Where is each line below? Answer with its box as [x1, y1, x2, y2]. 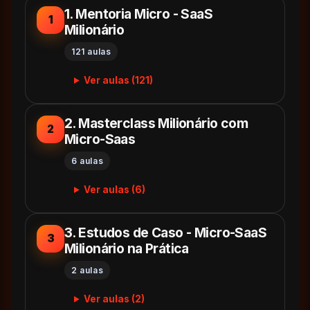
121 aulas [71, 46, 111, 57]
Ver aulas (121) [84, 74, 154, 86]
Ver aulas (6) [84, 183, 146, 195]
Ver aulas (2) [84, 293, 145, 304]
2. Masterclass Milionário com [64, 114, 248, 131]
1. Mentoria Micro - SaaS [64, 5, 213, 22]
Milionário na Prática [64, 239, 189, 257]
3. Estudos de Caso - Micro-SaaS [64, 224, 267, 241]
